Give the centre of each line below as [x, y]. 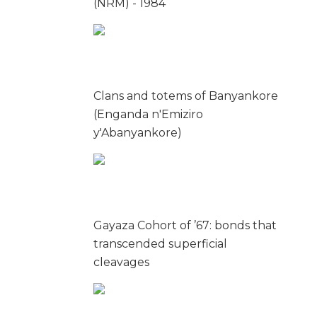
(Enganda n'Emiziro [148, 114]
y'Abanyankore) [138, 133]
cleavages [121, 262]
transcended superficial [160, 244]
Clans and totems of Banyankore [186, 96]
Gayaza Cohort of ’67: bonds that [185, 225]
